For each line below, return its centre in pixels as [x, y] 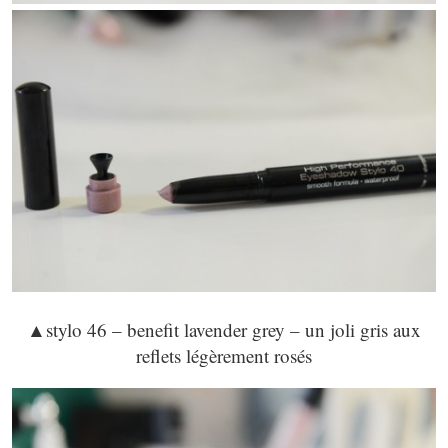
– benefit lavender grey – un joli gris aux [266, 330]
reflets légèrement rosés [224, 356]
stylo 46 [79, 330]
